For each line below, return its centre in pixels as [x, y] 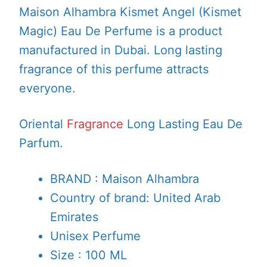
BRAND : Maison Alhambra [125, 179]
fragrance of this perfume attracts [114, 69]
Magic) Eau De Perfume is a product [121, 31]
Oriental [43, 124]
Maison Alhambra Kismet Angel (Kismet [130, 12]
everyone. [47, 88]
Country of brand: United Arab [136, 198]
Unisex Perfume [96, 236]
